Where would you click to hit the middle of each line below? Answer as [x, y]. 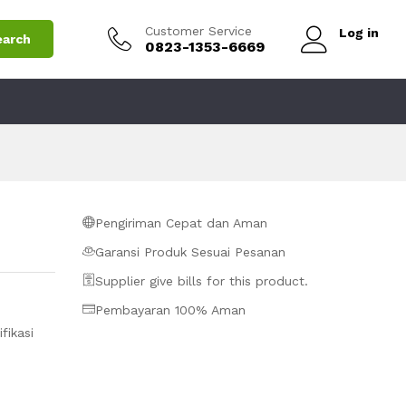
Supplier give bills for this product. [202, 281]
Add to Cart [262, 16]
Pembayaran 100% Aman [170, 310]
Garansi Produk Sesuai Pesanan [190, 252]
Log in [359, 33]
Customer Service [198, 30]
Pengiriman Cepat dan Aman [181, 223]
